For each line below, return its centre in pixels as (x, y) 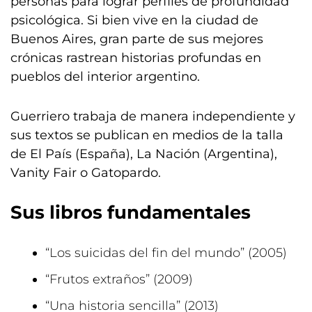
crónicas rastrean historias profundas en (136, 58)
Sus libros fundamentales (131, 212)
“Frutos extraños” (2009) (119, 279)
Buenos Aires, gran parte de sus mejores (137, 39)
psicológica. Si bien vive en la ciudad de (134, 20)
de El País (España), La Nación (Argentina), (144, 154)
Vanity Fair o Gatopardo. (86, 173)
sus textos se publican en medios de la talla (147, 135)
